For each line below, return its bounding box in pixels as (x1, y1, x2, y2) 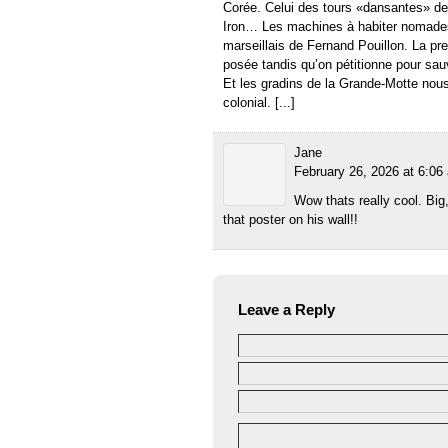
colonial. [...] (223, 95, 295, 111)
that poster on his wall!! (223, 212, 358, 228)
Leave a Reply (238, 301, 335, 319)
